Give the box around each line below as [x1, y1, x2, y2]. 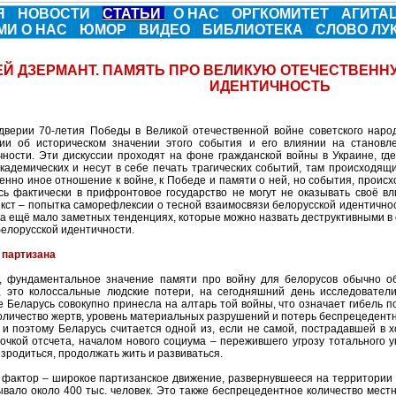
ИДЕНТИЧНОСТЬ [209, 79, 331, 94]
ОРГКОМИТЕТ [232, 6, 332, 21]
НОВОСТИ [18, 6, 94, 21]
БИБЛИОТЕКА [202, 22, 307, 37]
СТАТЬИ [103, 6, 164, 21]
